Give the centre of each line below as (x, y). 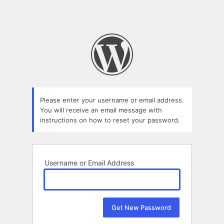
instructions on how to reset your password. (110, 120)
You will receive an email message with (101, 110)
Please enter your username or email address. (112, 100)
